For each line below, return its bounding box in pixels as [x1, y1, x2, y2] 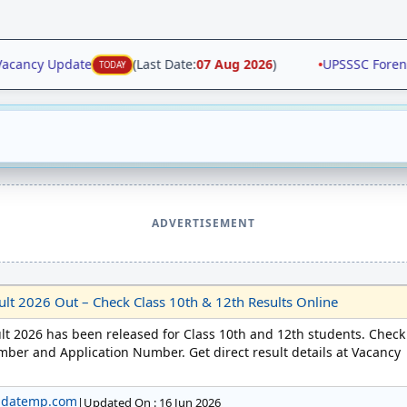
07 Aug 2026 [174, 55, 251, 73]
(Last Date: [110, 55, 174, 73]
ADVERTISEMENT [152, 215, 255, 231]
